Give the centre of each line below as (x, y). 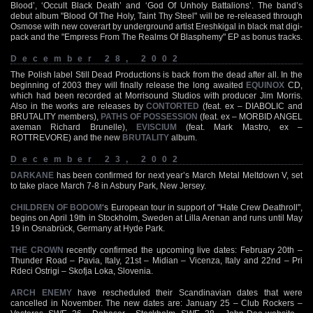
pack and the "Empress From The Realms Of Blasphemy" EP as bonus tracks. (156, 37)
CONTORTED (173, 106)
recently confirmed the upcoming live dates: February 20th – (183, 250)
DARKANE (32, 175)
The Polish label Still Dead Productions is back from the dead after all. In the (156, 74)
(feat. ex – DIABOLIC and (251, 106)
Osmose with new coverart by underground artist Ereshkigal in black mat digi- (156, 26)
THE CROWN (37, 250)
